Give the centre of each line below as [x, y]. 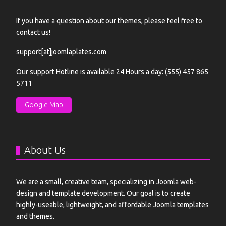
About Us [45, 150]
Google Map [44, 105]
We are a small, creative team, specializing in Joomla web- [106, 181]
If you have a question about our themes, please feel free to [109, 20]
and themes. [35, 216]
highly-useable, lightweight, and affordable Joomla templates [112, 205]
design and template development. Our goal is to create [103, 193]
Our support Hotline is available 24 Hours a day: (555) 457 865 [112, 71]
